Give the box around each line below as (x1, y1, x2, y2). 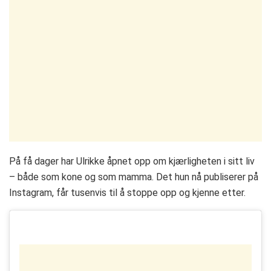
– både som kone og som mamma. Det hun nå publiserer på (9, 171, 258, 183)
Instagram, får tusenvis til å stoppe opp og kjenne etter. (9, 186, 246, 198)
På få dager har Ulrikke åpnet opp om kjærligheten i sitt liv (9, 155, 255, 167)
